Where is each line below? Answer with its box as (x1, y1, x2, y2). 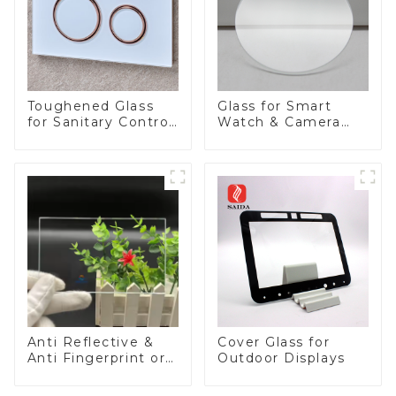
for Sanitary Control (27, 113, 173, 130)
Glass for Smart (217, 97, 332, 114)
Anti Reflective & (27, 333, 155, 350)
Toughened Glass (27, 97, 155, 114)
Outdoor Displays (217, 349, 346, 366)
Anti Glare (27, 365, 102, 382)
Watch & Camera (217, 113, 341, 130)
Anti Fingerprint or (27, 349, 166, 366)
